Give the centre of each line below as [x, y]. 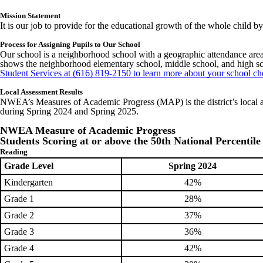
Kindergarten [28, 182]
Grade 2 [19, 215]
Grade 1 [19, 198]
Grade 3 [19, 231]
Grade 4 [20, 248]
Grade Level [29, 166]
